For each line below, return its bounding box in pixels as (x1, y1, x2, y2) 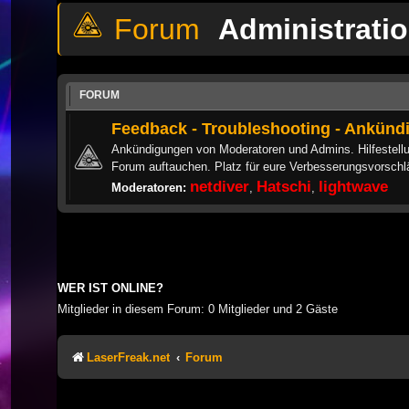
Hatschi (257, 176, 311, 195)
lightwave (319, 176, 388, 195)
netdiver (190, 176, 249, 195)
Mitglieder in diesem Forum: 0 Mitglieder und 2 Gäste (58, 301, 338, 316)
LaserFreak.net (87, 350, 170, 364)
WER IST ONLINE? (58, 281, 163, 295)
